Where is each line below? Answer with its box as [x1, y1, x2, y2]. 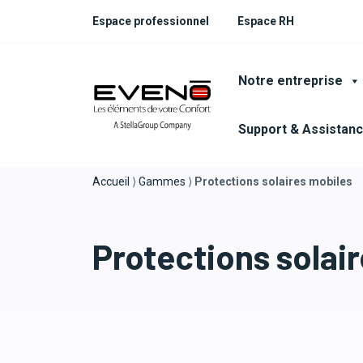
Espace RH [237, 15, 294, 28]
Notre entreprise [238, 73, 343, 88]
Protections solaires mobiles [194, 175, 352, 188]
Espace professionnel [92, 15, 209, 28]
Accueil [92, 175, 130, 188]
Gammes [139, 175, 186, 188]
